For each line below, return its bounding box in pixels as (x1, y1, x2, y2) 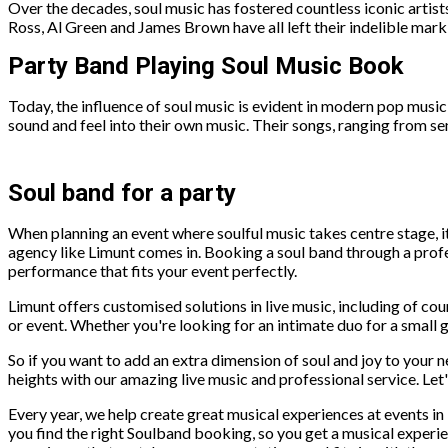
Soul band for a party (8, 179, 236, 208)
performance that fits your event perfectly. (8, 261, 297, 281)
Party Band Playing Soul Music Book (8, 51, 404, 80)
